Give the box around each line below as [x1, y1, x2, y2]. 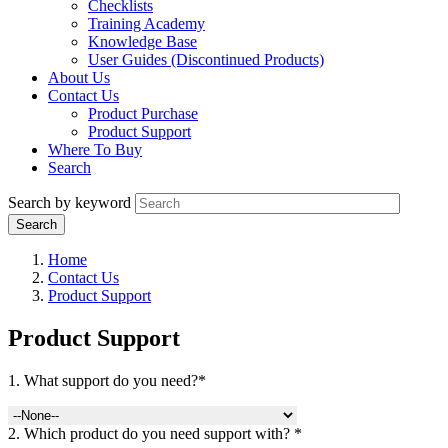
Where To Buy [48, 141, 142, 159]
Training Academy [88, 15, 205, 33]
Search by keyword [8, 194, 131, 212]
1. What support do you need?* [8, 372, 206, 390]
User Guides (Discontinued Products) [88, 51, 324, 69]
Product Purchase [88, 105, 198, 123]
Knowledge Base [88, 33, 197, 51]
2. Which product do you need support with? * [8, 425, 302, 443]
